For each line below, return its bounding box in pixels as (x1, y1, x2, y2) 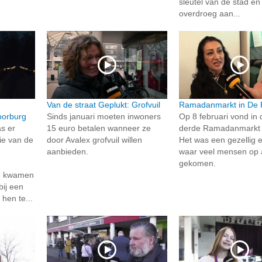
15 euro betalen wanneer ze (46, 123, 151, 133)
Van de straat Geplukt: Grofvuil (46, 100, 160, 110)
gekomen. (179, 158, 216, 168)
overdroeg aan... (179, 8, 241, 18)
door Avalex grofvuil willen (46, 135, 142, 145)
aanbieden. (46, 147, 88, 157)
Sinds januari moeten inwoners (46, 112, 161, 122)
